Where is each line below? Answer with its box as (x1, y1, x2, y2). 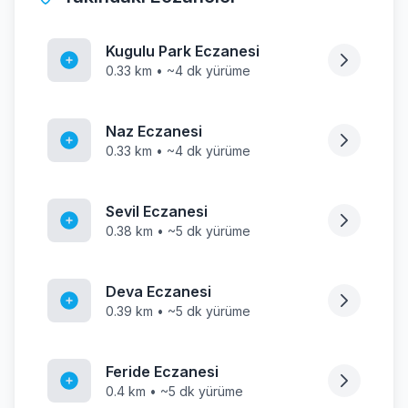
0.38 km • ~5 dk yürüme (106, 223, 250, 239)
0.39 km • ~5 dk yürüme (106, 303, 250, 319)
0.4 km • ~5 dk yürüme (106, 383, 243, 399)
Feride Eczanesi (106, 362, 219, 381)
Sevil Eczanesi (106, 202, 208, 220)
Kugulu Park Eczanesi (106, 42, 260, 60)
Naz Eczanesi (106, 122, 202, 140)
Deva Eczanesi (106, 282, 211, 301)
